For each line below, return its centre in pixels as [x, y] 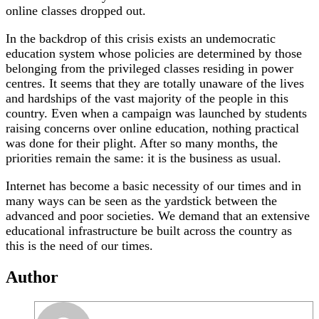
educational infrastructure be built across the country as [149, 231]
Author [32, 277]
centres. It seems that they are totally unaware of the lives [155, 84]
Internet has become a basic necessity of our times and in [153, 186]
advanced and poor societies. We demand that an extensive [158, 216]
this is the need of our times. [79, 246]
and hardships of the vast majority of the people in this [147, 99]
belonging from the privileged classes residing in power [150, 69]
